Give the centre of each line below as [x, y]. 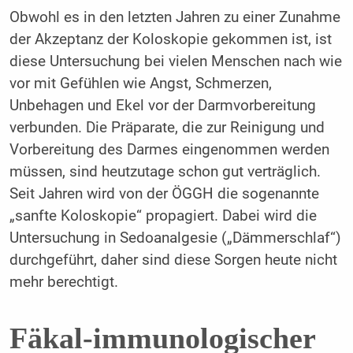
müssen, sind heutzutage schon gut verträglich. [165, 171]
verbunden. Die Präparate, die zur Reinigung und [167, 127]
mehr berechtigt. [63, 282]
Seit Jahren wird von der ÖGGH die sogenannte [164, 193]
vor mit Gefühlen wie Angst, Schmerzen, [140, 83]
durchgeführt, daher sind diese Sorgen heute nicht [173, 260]
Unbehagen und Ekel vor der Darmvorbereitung [162, 105]
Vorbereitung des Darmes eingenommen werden [169, 149]
